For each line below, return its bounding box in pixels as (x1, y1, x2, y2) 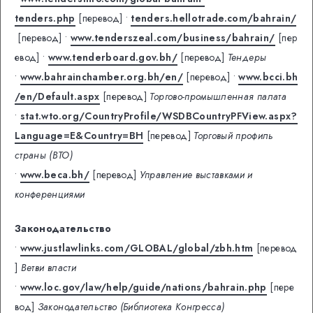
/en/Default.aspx (15, 89, 100, 103)
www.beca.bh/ (20, 167, 89, 182)
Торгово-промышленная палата (150, 89, 286, 103)
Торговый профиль (194, 128, 274, 143)
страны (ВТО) (15, 147, 73, 162)
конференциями (15, 187, 85, 201)
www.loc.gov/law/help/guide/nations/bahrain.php (20, 279, 267, 294)
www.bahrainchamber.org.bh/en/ (20, 69, 183, 84)
